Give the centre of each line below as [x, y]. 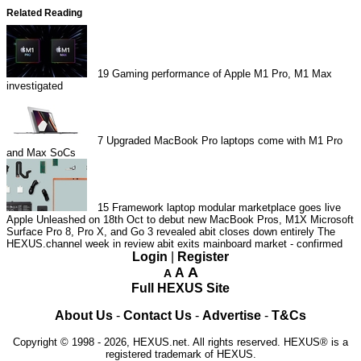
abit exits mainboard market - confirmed [250, 244]
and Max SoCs [41, 153]
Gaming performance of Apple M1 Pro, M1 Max [222, 74]
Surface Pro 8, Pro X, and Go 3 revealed [101, 232]
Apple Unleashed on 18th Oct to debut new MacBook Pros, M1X [157, 220]
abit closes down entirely [257, 232]
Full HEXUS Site [180, 288]
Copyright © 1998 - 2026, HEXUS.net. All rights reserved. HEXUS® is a [180, 342]
